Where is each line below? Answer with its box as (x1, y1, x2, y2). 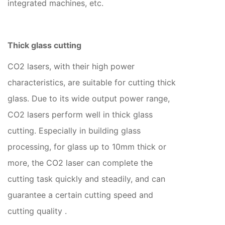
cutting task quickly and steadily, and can (8, 173, 165, 184)
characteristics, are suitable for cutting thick (8, 77, 176, 87)
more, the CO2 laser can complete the (8, 157, 153, 168)
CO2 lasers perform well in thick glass (8, 109, 153, 120)
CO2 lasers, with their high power (8, 61, 135, 71)
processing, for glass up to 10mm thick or (8, 141, 166, 152)
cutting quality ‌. (8, 205, 67, 216)
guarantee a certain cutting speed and (8, 189, 153, 200)
